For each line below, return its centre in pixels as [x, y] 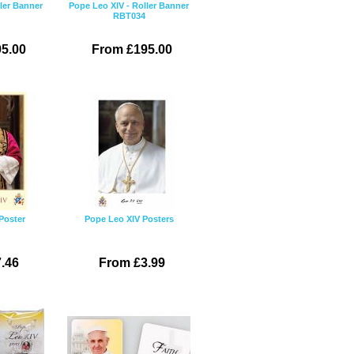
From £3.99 [132, 263]
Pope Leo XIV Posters [129, 219]
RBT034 [129, 16]
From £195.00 [132, 49]
